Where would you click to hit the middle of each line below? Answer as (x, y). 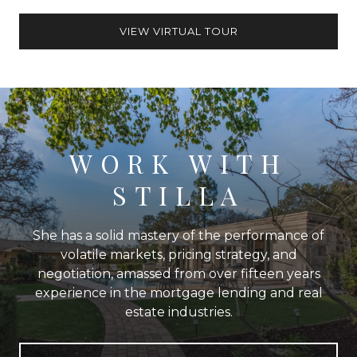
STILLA (178, 194)
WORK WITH (178, 163)
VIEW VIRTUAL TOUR (178, 31)
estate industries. (178, 312)
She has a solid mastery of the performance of (178, 235)
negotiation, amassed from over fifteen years (178, 273)
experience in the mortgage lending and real (178, 292)
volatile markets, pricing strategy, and (178, 254)
